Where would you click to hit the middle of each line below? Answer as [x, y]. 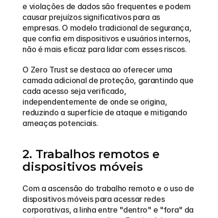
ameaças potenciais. [60, 123]
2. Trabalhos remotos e [91, 154]
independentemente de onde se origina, [95, 102]
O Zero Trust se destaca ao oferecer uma [97, 70]
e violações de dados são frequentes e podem [107, 6]
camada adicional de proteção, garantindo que [108, 80]
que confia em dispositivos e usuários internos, [107, 38]
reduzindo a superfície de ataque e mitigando [105, 112]
